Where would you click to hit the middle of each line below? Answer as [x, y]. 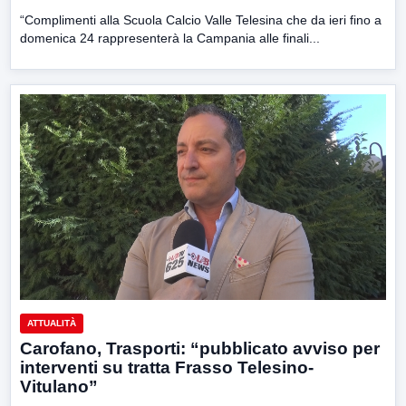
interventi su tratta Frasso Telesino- [167, 368]
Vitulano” [59, 387]
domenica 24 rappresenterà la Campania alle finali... [170, 39]
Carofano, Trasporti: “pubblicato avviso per [200, 349]
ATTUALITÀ [52, 324]
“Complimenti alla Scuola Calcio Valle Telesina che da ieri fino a [201, 20]
